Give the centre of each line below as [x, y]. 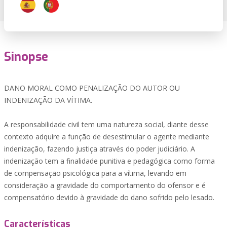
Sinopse [26, 57]
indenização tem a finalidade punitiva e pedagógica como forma [109, 161]
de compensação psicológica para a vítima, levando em [95, 173]
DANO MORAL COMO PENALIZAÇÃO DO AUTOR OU [92, 88]
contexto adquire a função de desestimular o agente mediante [107, 137]
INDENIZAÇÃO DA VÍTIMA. [48, 100]
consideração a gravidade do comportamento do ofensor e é [105, 185]
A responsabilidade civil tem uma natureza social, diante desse [106, 124]
